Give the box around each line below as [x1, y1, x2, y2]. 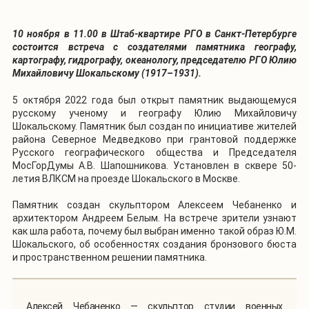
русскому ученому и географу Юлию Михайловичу [12, 107, 297, 119]
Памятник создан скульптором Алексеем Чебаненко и [12, 199, 297, 210]
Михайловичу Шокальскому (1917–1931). [12, 67, 201, 79]
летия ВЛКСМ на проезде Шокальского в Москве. [12, 172, 240, 184]
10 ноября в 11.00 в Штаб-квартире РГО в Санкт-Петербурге [12, 28, 297, 39]
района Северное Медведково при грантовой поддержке [12, 133, 297, 145]
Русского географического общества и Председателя [12, 146, 297, 158]
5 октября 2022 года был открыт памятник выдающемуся [12, 94, 297, 106]
